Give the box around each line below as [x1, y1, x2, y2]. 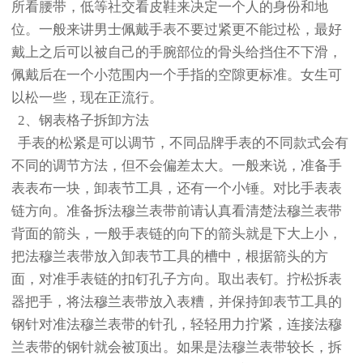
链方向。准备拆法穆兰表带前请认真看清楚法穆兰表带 [11, 203, 342, 219]
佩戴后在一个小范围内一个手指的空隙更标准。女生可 [11, 66, 342, 83]
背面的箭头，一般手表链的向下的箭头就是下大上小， [11, 225, 342, 241]
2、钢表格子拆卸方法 [11, 112, 149, 128]
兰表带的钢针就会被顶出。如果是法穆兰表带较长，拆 [11, 339, 342, 355]
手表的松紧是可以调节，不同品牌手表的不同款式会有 [11, 135, 348, 151]
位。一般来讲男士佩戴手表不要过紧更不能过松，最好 [11, 21, 342, 37]
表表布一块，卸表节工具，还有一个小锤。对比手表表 [11, 180, 342, 196]
